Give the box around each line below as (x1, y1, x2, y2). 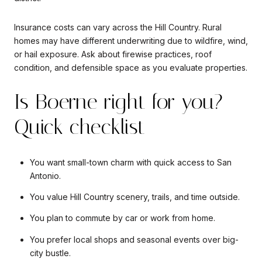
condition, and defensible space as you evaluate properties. (14, 62, 247, 73)
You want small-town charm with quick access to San (29, 157, 232, 167)
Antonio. (29, 170, 61, 181)
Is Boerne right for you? (14, 89, 223, 115)
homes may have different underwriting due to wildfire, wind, (14, 35, 248, 46)
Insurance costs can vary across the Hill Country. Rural (14, 22, 222, 32)
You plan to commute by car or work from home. (29, 213, 215, 223)
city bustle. (29, 247, 71, 258)
